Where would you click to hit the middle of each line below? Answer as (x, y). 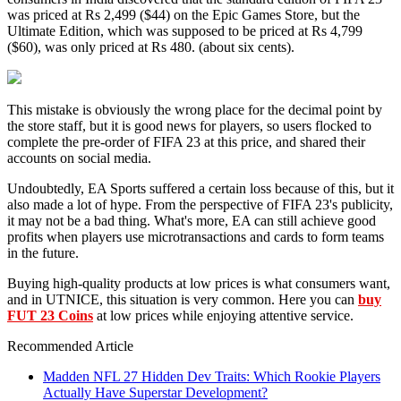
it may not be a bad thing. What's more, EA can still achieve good (192, 220)
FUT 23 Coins (50, 315)
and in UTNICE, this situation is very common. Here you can (183, 299)
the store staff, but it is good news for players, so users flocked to (189, 125)
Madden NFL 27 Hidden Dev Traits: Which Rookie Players (212, 376)
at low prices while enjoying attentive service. (223, 315)
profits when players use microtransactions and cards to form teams (196, 236)
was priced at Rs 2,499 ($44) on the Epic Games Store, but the (183, 14)
